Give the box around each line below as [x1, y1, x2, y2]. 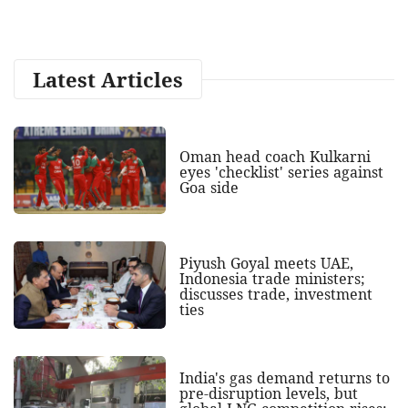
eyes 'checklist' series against [178, 161, 383, 182]
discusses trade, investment [178, 284, 372, 305]
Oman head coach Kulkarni [178, 146, 371, 167]
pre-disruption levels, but [178, 383, 358, 404]
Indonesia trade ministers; [178, 269, 365, 290]
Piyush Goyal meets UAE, [178, 253, 353, 274]
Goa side [178, 177, 239, 198]
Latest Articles [33, 65, 183, 93]
